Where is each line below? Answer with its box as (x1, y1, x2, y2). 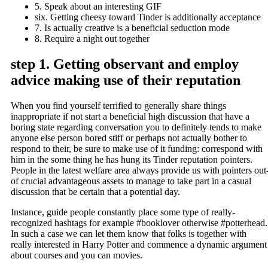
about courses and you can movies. (11, 249, 142, 260)
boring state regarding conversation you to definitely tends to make (11, 121, 261, 132)
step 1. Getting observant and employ (11, 56, 239, 72)
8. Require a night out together (35, 33, 150, 44)
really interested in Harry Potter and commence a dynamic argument (11, 239, 267, 249)
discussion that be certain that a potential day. (11, 186, 180, 197)
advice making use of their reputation (11, 72, 240, 88)
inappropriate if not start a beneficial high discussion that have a (11, 111, 249, 121)
